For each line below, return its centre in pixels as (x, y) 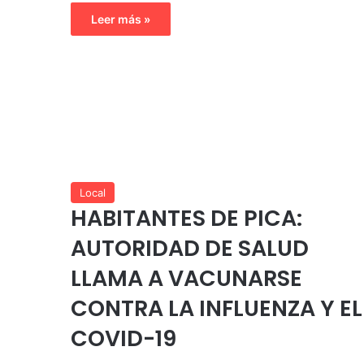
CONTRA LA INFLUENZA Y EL (217, 309)
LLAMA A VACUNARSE (186, 279)
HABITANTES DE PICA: (186, 219)
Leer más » (121, 19)
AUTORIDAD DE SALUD (190, 249)
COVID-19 (123, 339)
